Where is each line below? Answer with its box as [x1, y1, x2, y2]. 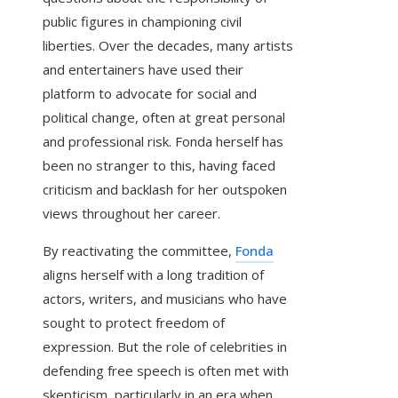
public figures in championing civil [43, 12, 242, 31]
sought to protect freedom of [43, 314, 225, 332]
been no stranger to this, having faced [43, 156, 275, 175]
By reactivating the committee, [43, 242, 235, 260]
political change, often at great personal [43, 108, 285, 127]
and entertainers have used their [43, 60, 243, 79]
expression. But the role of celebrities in [43, 338, 287, 356]
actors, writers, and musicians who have [43, 290, 287, 308]
